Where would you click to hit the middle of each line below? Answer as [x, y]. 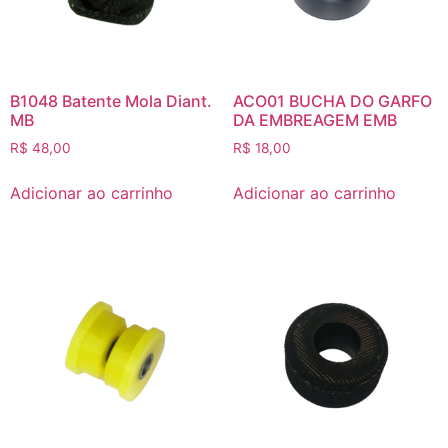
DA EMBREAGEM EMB [314, 119]
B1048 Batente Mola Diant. [111, 100]
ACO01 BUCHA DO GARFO [332, 100]
